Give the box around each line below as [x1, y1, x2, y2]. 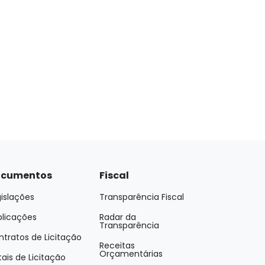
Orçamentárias [99, 248, 163, 260]
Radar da [99, 211, 136, 223]
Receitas [99, 240, 135, 251]
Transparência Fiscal [99, 191, 184, 203]
